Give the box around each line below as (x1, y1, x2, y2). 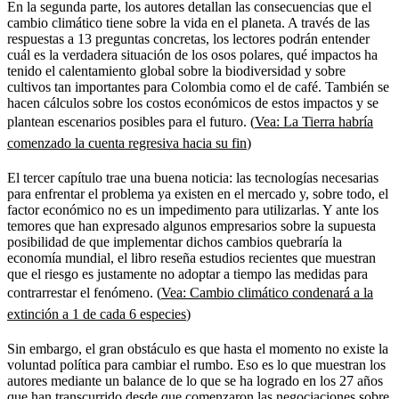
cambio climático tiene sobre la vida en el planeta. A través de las (7, 14, 370, 30)
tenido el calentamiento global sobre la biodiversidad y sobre (7, 62, 346, 78)
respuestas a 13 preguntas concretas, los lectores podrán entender (7, 30, 370, 46)
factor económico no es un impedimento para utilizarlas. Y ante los (7, 201, 379, 217)
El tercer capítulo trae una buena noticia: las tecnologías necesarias (7, 169, 379, 185)
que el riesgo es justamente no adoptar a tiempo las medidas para (7, 265, 368, 281)
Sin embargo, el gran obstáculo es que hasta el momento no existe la (7, 340, 388, 356)
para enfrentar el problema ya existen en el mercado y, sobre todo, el (7, 185, 388, 201)
